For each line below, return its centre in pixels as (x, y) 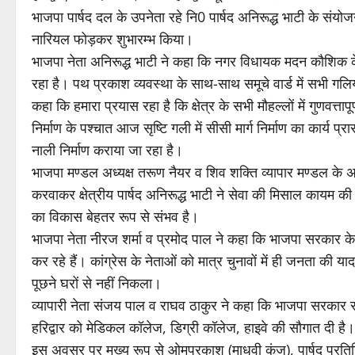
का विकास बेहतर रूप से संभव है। (115, 216)
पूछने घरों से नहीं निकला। (97, 283)
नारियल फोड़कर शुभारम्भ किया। (113, 39)
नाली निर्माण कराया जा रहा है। (107, 150)
